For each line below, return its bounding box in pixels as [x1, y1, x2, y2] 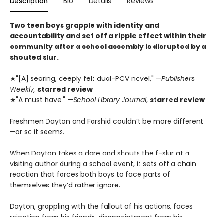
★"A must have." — [10, 95, 73, 105]
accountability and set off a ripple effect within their [10, 31, 206, 41]
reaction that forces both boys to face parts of [10, 170, 170, 180]
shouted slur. [10, 52, 59, 62]
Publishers [161, 74, 195, 84]
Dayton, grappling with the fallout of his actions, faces [10, 201, 193, 212]
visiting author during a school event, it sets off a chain [10, 159, 196, 169]
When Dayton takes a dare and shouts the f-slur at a [10, 148, 189, 158]
